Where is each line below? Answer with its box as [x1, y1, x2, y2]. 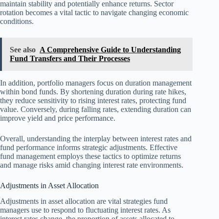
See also [10, 45, 36, 54]
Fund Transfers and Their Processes [10, 54, 130, 63]
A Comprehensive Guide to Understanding [40, 45, 181, 54]
